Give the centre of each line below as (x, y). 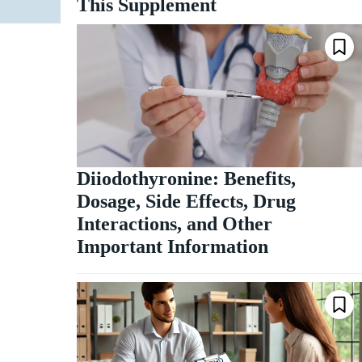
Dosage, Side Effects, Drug (186, 201)
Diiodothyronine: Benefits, (186, 178)
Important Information (172, 246)
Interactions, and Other (174, 223)
